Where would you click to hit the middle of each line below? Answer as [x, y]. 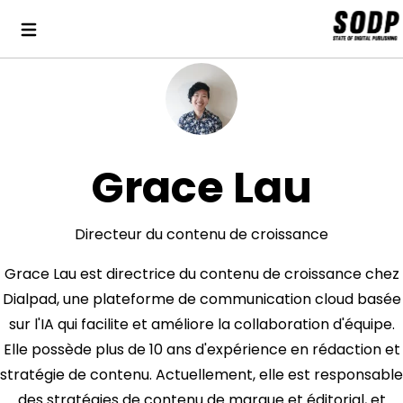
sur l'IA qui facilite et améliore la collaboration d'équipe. [201, 324]
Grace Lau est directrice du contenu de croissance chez [201, 274]
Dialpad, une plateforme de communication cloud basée [201, 299]
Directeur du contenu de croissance [201, 234]
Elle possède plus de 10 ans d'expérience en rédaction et [201, 349]
